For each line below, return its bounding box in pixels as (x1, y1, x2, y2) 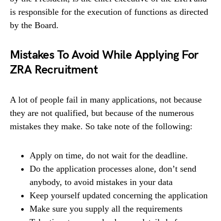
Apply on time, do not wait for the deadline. (30, 150, 188, 160)
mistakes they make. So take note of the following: (10, 121, 192, 131)
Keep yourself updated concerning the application (30, 190, 208, 200)
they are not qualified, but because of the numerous (10, 108, 194, 118)
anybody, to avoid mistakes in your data (30, 177, 173, 187)
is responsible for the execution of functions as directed (10, 7, 208, 17)
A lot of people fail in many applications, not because (10, 95, 202, 105)
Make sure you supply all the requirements (30, 204, 183, 214)
